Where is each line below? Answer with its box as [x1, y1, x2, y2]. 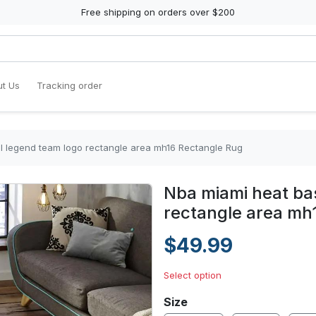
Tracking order [37, 80, 102, 91]
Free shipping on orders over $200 [81, 6, 235, 18]
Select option [164, 269, 221, 281]
